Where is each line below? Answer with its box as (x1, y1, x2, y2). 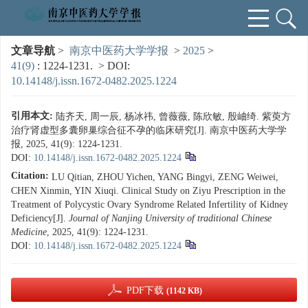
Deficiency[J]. (11, 213, 69, 223)
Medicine (11, 227, 47, 237)
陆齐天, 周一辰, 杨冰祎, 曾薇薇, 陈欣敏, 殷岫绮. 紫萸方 (56, 111, 291, 122)
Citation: (11, 170, 49, 181)
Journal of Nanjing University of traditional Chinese (69, 213, 272, 223)
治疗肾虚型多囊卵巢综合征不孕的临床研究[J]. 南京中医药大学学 (11, 125, 287, 135)
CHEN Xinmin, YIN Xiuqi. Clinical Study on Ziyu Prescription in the (11, 186, 285, 196)
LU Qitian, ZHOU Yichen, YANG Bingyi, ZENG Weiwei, (52, 172, 278, 182)
